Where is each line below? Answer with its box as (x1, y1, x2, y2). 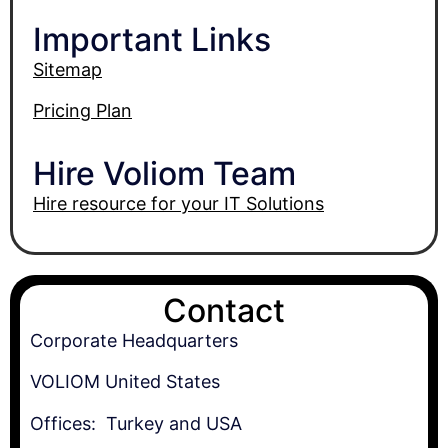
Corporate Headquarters (30, 329, 238, 351)
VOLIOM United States (30, 371, 220, 393)
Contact (163, 290, 285, 330)
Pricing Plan (33, 100, 132, 122)
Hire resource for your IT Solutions (33, 193, 324, 215)
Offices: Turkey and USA (30, 412, 242, 434)
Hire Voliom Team (33, 154, 296, 194)
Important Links (33, 19, 271, 59)
